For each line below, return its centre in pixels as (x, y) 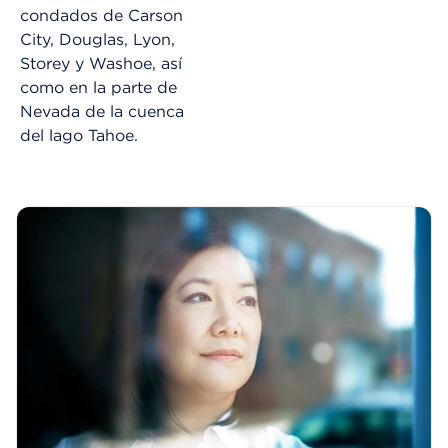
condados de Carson (101, 15)
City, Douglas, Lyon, (97, 39)
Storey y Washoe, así (101, 63)
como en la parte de (98, 87)
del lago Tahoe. (79, 135)
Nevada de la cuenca (102, 111)
